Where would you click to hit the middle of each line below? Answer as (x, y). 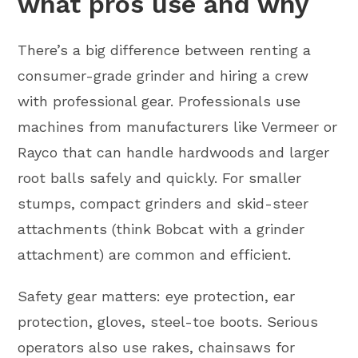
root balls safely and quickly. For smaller (160, 178)
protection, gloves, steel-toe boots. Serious (168, 322)
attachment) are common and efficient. (155, 255)
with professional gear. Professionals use (159, 101)
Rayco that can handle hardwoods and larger (174, 152)
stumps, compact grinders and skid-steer (163, 203)
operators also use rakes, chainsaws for (157, 347)
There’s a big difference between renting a (165, 50)
